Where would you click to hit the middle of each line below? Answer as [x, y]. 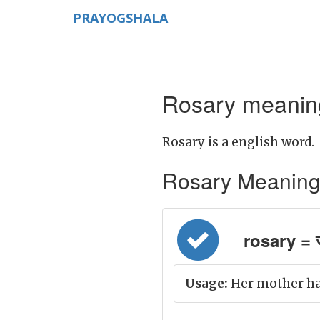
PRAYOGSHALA [120, 18]
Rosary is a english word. [238, 142]
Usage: [206, 284]
